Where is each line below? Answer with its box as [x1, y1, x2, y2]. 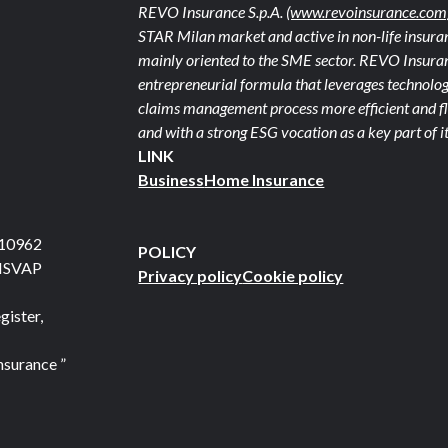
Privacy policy [138, 266, 243, 285]
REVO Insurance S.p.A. [138, 2, 287, 21]
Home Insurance [204, 170, 325, 189]
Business [138, 170, 205, 189]
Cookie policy [242, 266, 344, 285]
